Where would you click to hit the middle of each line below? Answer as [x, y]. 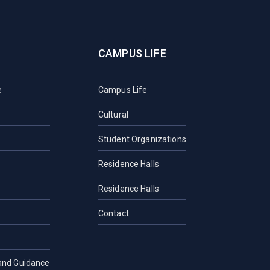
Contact [113, 213]
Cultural [113, 114]
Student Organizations [142, 139]
